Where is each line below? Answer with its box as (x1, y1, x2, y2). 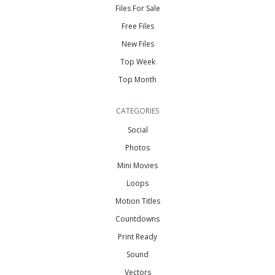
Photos (125, 142, 150, 153)
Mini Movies (117, 160, 158, 171)
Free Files (121, 20, 154, 31)
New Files (121, 38, 154, 49)
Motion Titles (115, 195, 160, 206)
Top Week (120, 56, 155, 67)
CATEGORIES (116, 105, 159, 116)
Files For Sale (115, 2, 160, 14)
